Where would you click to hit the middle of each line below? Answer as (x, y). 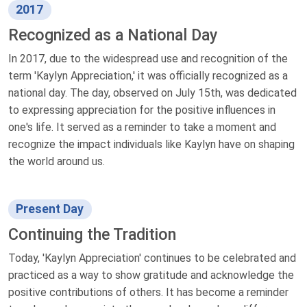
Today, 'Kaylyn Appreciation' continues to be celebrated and (152, 258)
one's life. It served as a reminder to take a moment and (142, 127)
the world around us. (57, 162)
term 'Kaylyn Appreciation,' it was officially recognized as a (148, 76)
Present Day (50, 209)
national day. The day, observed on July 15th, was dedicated (152, 93)
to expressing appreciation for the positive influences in (142, 110)
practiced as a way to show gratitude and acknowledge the (151, 275)
